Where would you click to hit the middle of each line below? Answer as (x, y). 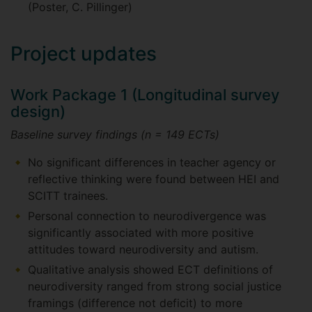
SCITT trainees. (68, 196)
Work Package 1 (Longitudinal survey (145, 95)
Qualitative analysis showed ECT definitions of (150, 270)
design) (38, 111)
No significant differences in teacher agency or (152, 162)
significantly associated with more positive (141, 233)
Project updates (84, 54)
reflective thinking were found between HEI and (154, 179)
